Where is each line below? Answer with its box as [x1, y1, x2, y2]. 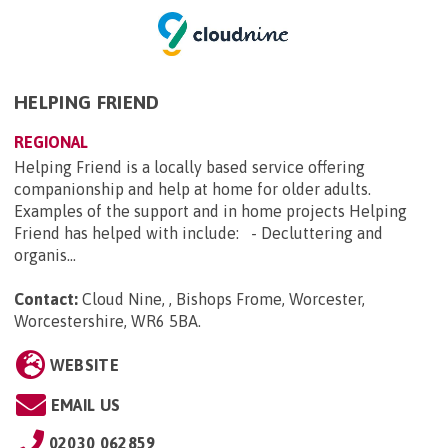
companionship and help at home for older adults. [14, 180, 371, 199]
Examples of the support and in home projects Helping [14, 202, 407, 221]
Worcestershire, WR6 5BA [14, 312, 198, 331]
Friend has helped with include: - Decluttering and [14, 224, 383, 243]
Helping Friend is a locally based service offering [14, 158, 365, 177]
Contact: [14, 290, 78, 309]
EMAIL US [50, 396, 121, 415]
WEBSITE [49, 356, 119, 375]
